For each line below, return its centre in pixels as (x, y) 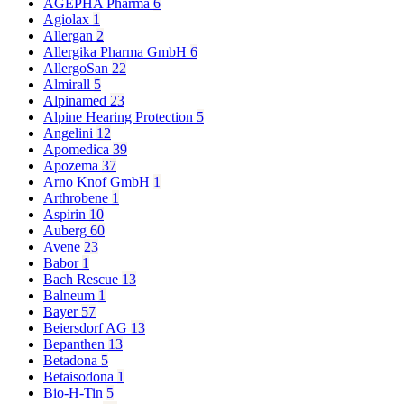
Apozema (73, 166)
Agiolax (68, 20)
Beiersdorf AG (87, 328)
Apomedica (78, 150)
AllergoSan (78, 69)
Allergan (70, 36)
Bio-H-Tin (75, 393)
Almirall (69, 85)
